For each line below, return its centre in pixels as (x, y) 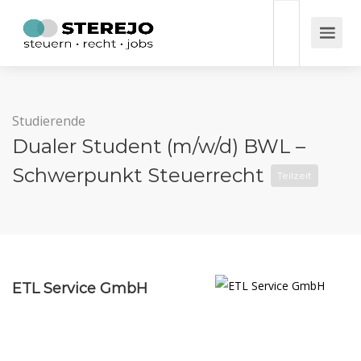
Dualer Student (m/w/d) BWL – (159, 146)
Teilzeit (295, 175)
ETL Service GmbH (80, 288)
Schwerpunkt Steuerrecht (141, 175)
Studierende (49, 121)
